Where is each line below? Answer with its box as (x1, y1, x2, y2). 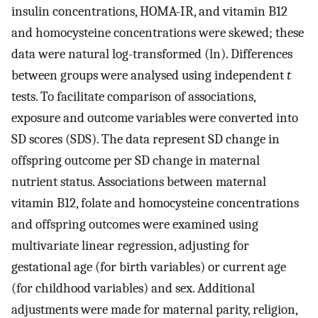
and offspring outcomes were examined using (11, 216, 258, 232)
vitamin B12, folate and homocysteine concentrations (11, 194, 299, 211)
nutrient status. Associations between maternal (11, 173, 266, 190)
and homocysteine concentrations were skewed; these (11, 24, 304, 40)
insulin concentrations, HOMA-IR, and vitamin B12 (11, 3, 287, 19)
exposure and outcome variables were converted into (11, 109, 298, 126)
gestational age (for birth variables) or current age (11, 258, 286, 275)
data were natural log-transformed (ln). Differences (11, 45, 292, 62)
